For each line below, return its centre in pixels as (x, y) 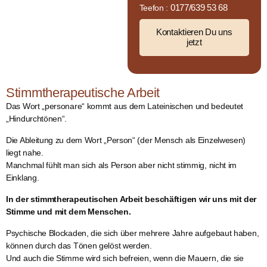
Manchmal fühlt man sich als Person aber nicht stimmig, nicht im (122, 165)
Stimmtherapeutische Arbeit (83, 92)
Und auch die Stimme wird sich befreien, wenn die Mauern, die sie (125, 258)
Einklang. (23, 177)
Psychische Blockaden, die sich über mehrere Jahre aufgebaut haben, (133, 233)
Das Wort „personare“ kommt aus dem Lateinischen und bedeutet (125, 106)
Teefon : (155, 7)
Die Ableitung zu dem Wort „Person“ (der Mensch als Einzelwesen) (126, 140)
